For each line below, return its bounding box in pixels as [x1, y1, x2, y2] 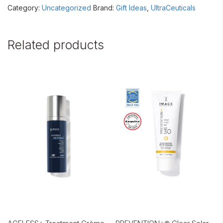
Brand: [93, 3, 116, 12]
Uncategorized [42, 3, 91, 12]
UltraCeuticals [151, 3, 196, 12]
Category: [7, 3, 42, 12]
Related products [7, 37, 104, 52]
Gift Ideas [116, 3, 147, 12]
